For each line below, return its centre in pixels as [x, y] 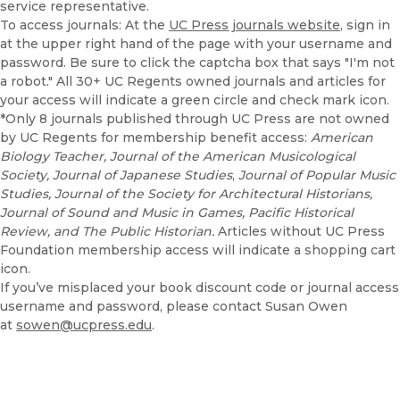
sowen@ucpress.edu [84, 325]
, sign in [365, 25]
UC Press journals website [254, 25]
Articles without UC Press [301, 232]
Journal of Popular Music [317, 175]
